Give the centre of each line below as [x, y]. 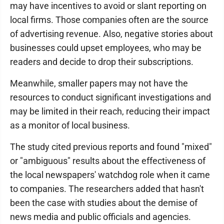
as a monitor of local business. [70, 125]
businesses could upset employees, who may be [106, 48]
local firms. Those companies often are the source [109, 20]
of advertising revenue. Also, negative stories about [111, 34]
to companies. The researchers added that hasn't [107, 189]
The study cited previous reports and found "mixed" [111, 147]
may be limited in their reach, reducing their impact [110, 111]
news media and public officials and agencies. [100, 217]
